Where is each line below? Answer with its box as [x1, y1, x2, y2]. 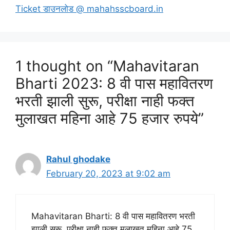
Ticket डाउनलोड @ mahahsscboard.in [15, 3, 163, 14]
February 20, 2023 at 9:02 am [46, 168, 170, 179]
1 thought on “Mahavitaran [15, 56, 199, 75]
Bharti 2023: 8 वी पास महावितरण [15, 74, 213, 92]
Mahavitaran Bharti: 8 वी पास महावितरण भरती [31, 211, 195, 222]
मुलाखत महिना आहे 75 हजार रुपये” [15, 109, 204, 127]
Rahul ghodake [46, 154, 110, 164]
